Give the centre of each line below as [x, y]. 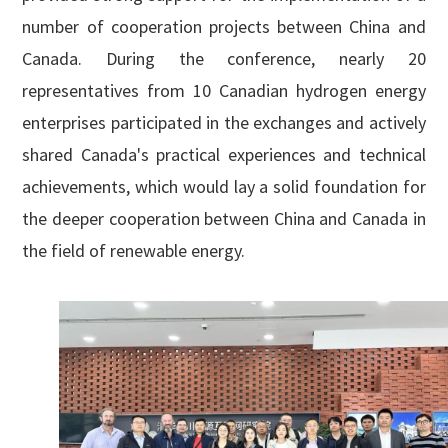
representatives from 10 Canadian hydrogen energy [224, 90]
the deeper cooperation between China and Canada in [224, 218]
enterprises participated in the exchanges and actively [224, 122]
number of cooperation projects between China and [224, 26]
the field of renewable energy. [134, 250]
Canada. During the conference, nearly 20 [224, 58]
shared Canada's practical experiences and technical [224, 154]
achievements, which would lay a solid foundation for [224, 186]
